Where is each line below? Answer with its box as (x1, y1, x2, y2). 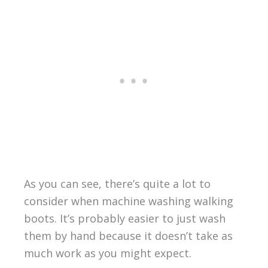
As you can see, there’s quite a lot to (23, 176, 211, 191)
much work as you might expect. (23, 246, 191, 261)
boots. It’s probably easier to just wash (23, 211, 226, 226)
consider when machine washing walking (23, 194, 233, 209)
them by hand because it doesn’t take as (23, 229, 233, 243)
